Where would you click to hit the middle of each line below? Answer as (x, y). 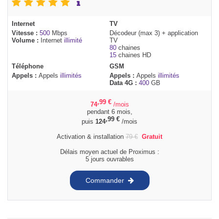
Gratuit (152, 137)
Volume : (26, 40)
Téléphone (28, 66)
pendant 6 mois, (109, 111)
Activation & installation (91, 137)
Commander (105, 180)
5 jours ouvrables (109, 159)
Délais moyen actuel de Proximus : (109, 152)
